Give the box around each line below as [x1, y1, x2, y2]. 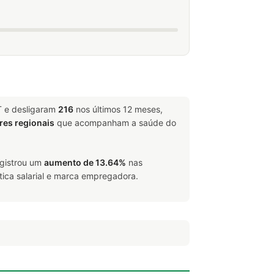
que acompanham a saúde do [54, 117, 176, 128]
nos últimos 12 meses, [73, 104, 163, 114]
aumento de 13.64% [44, 157, 126, 168]
